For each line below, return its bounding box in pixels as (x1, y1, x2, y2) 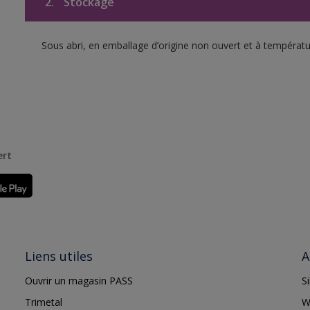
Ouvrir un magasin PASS (24, 274, 133, 287)
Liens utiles (24, 248, 93, 264)
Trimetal (24, 295, 62, 309)
